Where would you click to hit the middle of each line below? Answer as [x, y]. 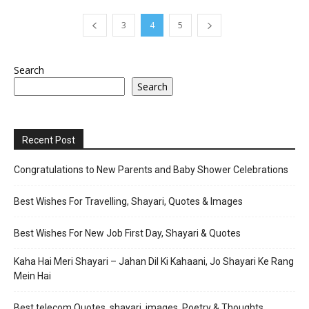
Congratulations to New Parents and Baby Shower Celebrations [151, 170]
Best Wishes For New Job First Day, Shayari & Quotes [127, 233]
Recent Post [49, 140]
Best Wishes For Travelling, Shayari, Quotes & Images [128, 202]
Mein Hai [32, 276]
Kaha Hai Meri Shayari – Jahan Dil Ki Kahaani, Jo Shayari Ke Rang [154, 262]
